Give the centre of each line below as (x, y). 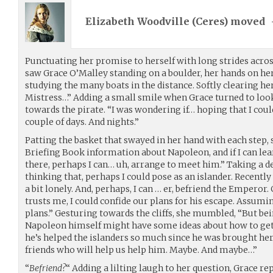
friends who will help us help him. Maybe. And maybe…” (141, 250)
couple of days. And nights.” (82, 122)
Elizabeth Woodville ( (140, 22)
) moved (246, 22)
